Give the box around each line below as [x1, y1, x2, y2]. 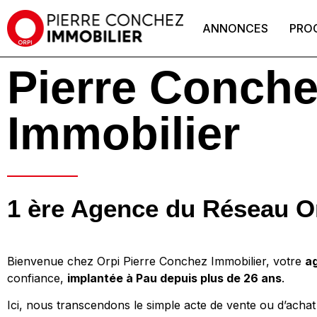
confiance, [7, 271, 67, 285]
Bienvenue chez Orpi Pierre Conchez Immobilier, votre [7, 254, 305, 268]
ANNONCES [202, 21, 269, 35]
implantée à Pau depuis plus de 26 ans [67, 271, 282, 285]
